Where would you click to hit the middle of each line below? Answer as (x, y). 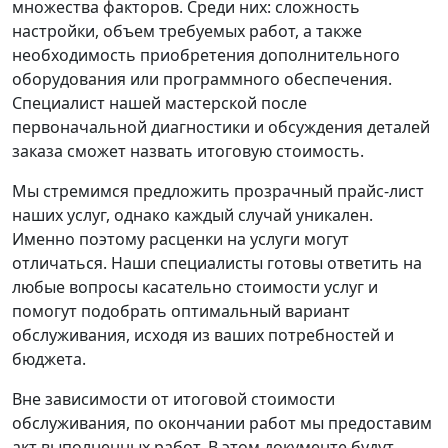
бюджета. (49, 359)
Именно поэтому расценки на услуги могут (180, 239)
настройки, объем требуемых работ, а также (187, 31)
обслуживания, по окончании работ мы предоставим (222, 423)
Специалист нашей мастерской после (159, 103)
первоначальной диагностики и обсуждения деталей (221, 127)
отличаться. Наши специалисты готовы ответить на (217, 263)
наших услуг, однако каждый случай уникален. (192, 215)
